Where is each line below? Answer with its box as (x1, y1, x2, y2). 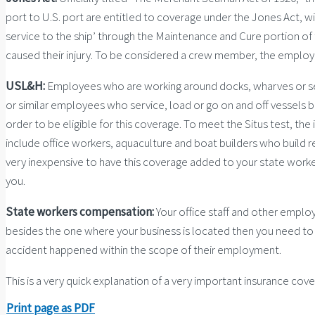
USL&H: (6, 77, 45, 94)
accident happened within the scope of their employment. (6, 241, 281, 257)
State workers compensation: (6, 203, 154, 219)
